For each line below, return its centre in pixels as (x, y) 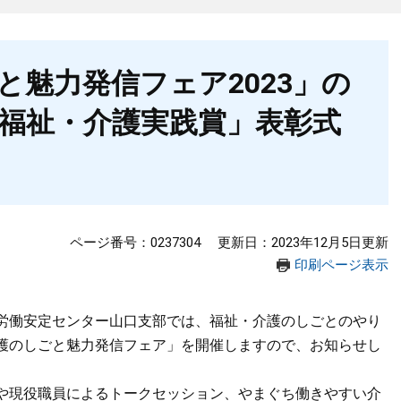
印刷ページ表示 (341, 265)
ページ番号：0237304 (135, 243)
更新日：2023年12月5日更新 (303, 243)
